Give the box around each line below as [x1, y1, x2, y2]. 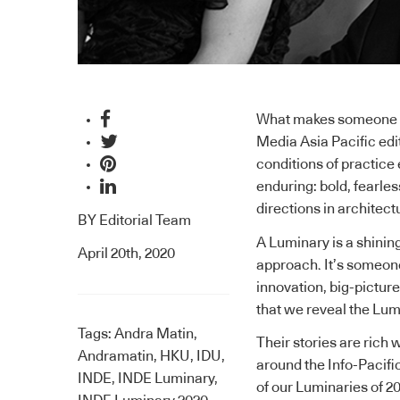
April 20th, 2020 [78, 246, 175, 261]
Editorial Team [99, 212, 191, 228]
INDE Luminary [118, 371, 214, 386]
